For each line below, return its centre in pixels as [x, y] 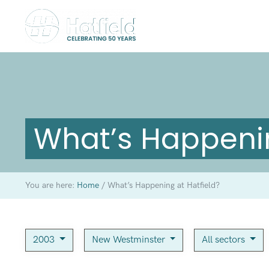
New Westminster [129, 240]
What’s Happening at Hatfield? [162, 185]
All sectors [225, 240]
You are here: [51, 185]
